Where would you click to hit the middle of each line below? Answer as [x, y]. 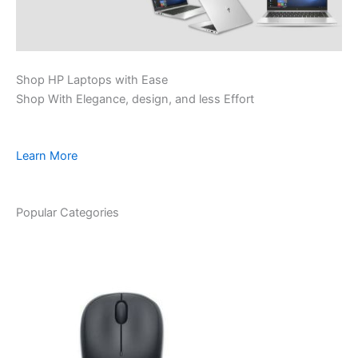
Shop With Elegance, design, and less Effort [135, 99]
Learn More [47, 155]
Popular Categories [68, 213]
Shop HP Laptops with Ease [92, 80]
